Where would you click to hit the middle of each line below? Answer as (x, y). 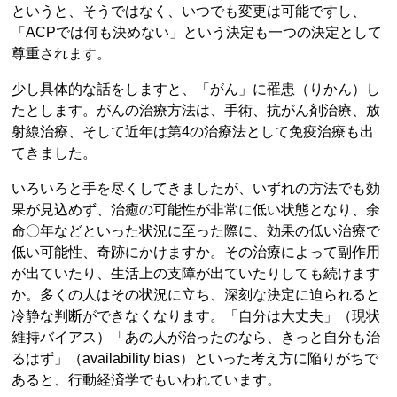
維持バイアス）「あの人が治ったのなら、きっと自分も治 (196, 338)
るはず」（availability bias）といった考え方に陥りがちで (195, 359)
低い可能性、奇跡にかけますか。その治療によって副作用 (196, 253)
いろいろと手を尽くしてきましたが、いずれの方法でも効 (196, 189)
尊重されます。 (62, 54)
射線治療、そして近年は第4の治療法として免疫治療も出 (193, 132)
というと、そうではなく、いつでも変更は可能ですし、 (189, 12)
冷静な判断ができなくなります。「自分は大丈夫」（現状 (196, 316)
